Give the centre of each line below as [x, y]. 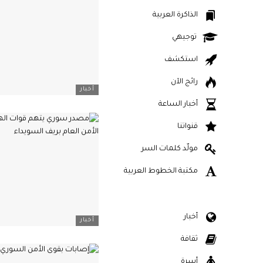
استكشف [181, 60]
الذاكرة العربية [175, 15]
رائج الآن [184, 82]
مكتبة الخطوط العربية [161, 171]
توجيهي [184, 38]
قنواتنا [188, 127]
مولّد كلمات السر [170, 149]
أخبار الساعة [178, 104]
